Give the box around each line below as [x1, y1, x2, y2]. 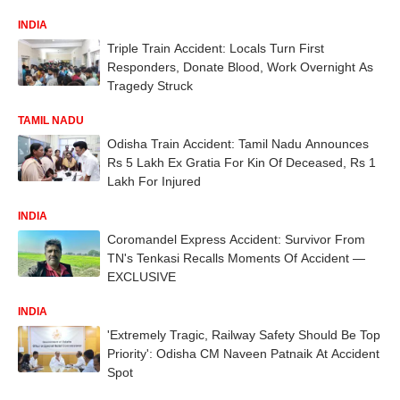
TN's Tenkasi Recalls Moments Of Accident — [107, 251, 365, 266]
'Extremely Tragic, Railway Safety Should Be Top [107, 328, 380, 343]
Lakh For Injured [107, 174, 201, 189]
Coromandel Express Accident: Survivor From [107, 232, 365, 247]
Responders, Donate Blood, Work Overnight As [107, 60, 373, 75]
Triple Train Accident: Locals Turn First [107, 41, 324, 56]
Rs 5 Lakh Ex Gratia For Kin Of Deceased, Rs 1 [107, 155, 376, 171]
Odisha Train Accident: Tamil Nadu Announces [107, 137, 369, 152]
